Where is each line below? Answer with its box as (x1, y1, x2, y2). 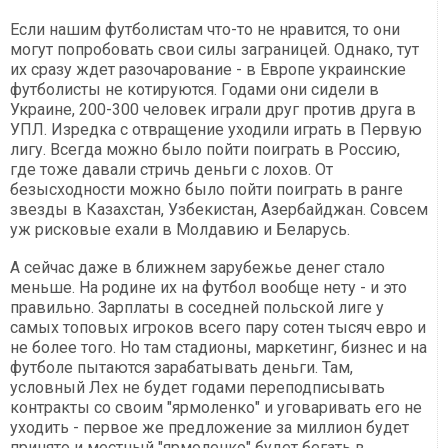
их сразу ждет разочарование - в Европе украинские (10, 60, 406, 80)
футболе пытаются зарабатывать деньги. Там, (10, 358, 353, 378)
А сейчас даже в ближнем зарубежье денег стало (10, 258, 385, 278)
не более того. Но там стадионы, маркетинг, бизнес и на (10, 338, 427, 358)
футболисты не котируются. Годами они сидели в (10, 80, 379, 100)
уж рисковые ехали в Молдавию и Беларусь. (10, 220, 350, 240)
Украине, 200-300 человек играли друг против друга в (10, 100, 416, 120)
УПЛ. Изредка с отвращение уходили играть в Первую (10, 120, 422, 140)
